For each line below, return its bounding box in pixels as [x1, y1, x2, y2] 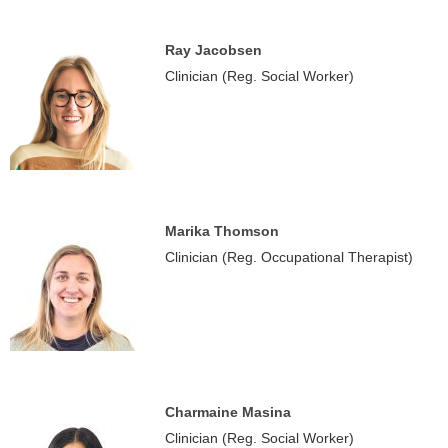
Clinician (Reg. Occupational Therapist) [165, 249, 413, 265]
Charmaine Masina [165, 404, 291, 420]
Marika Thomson [165, 223, 279, 239]
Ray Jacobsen [165, 42, 262, 58]
